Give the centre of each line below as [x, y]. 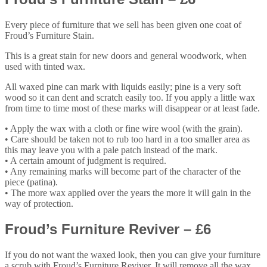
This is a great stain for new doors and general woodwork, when [126, 55]
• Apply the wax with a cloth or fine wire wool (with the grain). [124, 128]
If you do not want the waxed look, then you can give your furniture [133, 254]
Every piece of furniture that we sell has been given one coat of [123, 24]
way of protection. [39, 203]
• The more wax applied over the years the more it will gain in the [128, 193]
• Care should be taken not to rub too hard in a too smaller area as [127, 139]
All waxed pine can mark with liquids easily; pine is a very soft [123, 86]
